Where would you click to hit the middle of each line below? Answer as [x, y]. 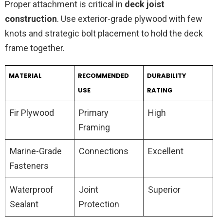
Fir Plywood [32, 113]
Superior [164, 190]
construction [31, 19]
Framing [94, 127]
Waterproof [32, 190]
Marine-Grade [36, 151]
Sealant [24, 204]
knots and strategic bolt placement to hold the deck [104, 34]
